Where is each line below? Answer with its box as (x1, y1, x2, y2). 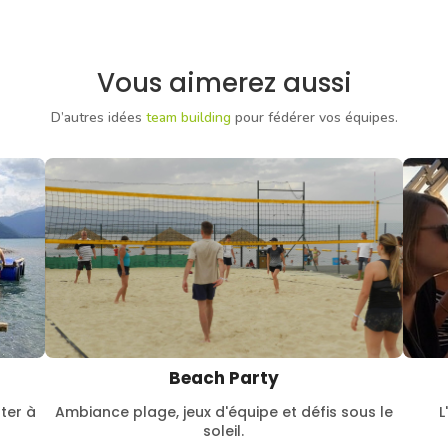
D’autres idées (50, 107, 146, 127)
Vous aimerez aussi (96, 64, 352, 101)
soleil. (203, 421, 245, 442)
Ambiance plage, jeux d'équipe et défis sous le (54, 402, 393, 423)
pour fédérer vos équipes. (230, 107, 398, 127)
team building (145, 107, 231, 127)
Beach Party (168, 366, 279, 391)
